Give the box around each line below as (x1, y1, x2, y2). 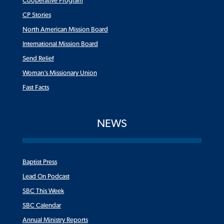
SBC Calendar (22, 201, 61, 209)
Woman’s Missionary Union (22, 69, 97, 76)
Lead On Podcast (22, 172, 69, 180)
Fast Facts (22, 83, 49, 91)
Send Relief (22, 54, 54, 62)
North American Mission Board (22, 25, 108, 33)
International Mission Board (22, 40, 98, 47)
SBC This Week (22, 187, 64, 194)
